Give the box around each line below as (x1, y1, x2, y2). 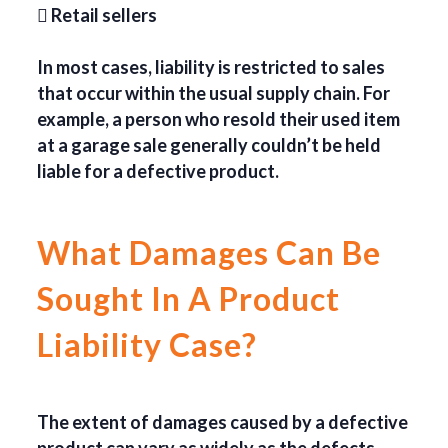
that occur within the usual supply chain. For (37, 82, 391, 105)
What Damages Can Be (37, 233, 382, 273)
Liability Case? (37, 325, 258, 365)
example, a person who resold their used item (37, 108, 401, 131)
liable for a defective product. (37, 160, 280, 183)
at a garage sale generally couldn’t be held (37, 134, 382, 157)
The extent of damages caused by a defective (37, 411, 409, 434)
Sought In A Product (37, 279, 341, 319)
